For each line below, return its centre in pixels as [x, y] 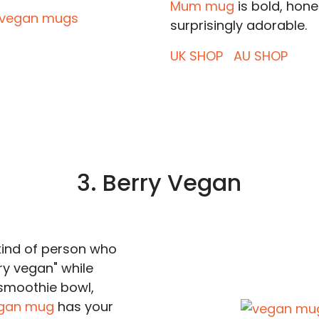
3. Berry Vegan [159, 183]
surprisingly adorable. [238, 25]
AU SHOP [260, 56]
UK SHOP [196, 56]
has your [83, 307]
